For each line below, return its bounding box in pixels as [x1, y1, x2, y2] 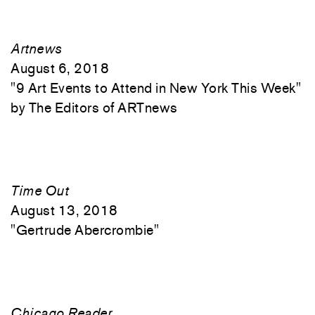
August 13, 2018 [11, 202, 118, 219]
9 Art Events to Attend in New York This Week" [15, 79, 301, 96]
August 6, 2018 [11, 60, 109, 77]
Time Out [11, 182, 68, 199]
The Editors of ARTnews [28, 99, 178, 116]
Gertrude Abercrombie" [15, 221, 159, 238]
